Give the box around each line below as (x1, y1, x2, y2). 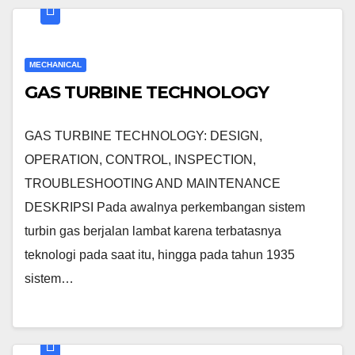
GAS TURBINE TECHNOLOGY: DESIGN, (25, 129, 262, 143)
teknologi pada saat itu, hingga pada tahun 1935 (25, 248, 295, 262)
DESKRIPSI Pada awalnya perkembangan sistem (25, 200, 305, 215)
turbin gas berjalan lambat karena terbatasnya (25, 224, 281, 239)
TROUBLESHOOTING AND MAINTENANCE (25, 177, 281, 191)
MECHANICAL (29, 60, 82, 70)
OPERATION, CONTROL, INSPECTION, (25, 153, 256, 167)
